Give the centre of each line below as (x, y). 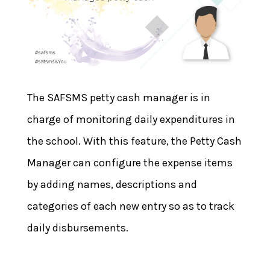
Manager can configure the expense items (130, 162)
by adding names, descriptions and (112, 184)
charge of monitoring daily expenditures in (131, 119)
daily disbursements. (77, 228)
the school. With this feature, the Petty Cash (134, 141)
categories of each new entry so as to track (130, 206)
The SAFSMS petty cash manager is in (118, 97)
